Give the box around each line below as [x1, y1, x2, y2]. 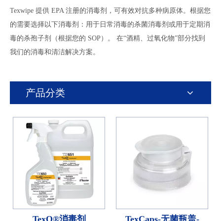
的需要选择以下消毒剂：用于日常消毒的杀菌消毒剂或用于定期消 [10, 21, 210, 28]
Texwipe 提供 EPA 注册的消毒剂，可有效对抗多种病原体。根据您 [10, 7, 211, 14]
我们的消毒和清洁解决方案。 [10, 48, 100, 56]
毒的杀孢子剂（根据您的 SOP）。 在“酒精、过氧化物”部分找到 [10, 35, 205, 42]
